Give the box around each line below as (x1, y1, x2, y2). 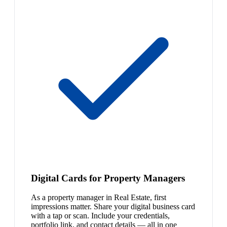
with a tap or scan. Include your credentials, (31, 211, 170, 220)
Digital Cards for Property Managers (31, 172, 185, 183)
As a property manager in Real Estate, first (31, 193, 166, 202)
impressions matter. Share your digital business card (31, 202, 195, 211)
